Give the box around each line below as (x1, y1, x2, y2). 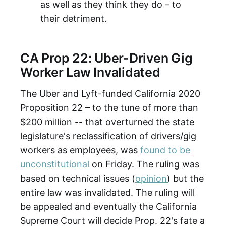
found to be (140, 144, 190, 155)
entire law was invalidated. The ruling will (20, 187, 195, 198)
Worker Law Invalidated (20, 64, 160, 80)
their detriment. (40, 13, 107, 24)
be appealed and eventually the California (20, 201, 197, 212)
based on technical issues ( (20, 173, 135, 184)
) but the (167, 173, 204, 184)
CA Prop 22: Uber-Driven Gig (20, 50, 193, 66)
